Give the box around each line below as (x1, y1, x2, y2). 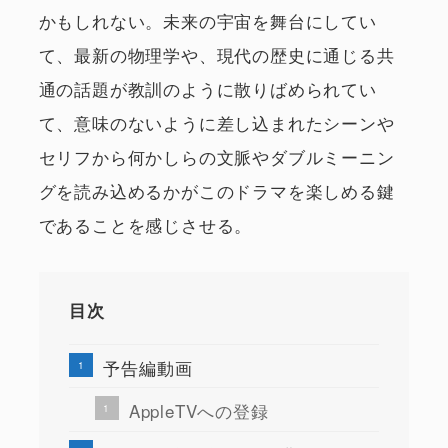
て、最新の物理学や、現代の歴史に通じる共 (38, 41, 395, 67)
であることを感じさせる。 (38, 211, 253, 237)
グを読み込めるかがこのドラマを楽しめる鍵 (38, 177, 395, 203)
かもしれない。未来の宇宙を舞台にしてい (38, 7, 377, 33)
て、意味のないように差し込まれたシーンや (38, 109, 395, 135)
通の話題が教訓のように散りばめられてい (38, 75, 377, 101)
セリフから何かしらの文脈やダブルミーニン (38, 143, 395, 169)
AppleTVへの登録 (128, 397, 269, 423)
